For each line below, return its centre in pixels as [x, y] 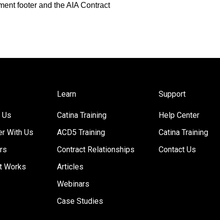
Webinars [73, 184]
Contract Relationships [96, 150]
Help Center [179, 115]
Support [172, 94]
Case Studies [80, 201]
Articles [70, 167]
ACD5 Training [81, 133]
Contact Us [177, 150]
